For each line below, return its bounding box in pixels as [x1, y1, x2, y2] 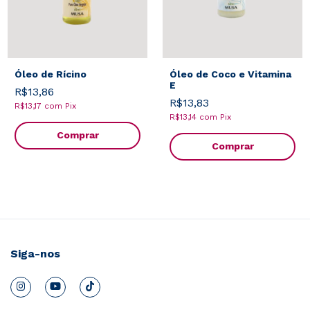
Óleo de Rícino [15, 68, 86, 80]
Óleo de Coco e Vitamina [170, 68, 291, 80]
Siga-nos [10, 246, 60, 260]
